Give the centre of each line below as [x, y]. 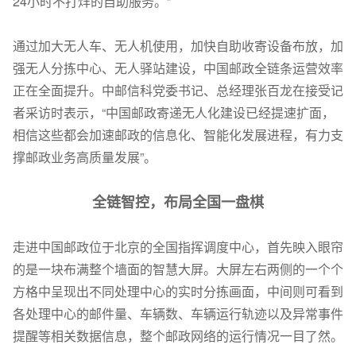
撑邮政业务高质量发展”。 [85, 157]
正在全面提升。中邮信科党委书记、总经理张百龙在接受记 [178, 90]
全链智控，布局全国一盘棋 [178, 201]
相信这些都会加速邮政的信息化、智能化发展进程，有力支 [178, 134]
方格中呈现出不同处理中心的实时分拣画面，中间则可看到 [178, 291]
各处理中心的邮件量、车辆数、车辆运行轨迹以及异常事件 [178, 313]
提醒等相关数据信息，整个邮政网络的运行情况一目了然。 [178, 335]
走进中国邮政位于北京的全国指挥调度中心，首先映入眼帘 [178, 246]
